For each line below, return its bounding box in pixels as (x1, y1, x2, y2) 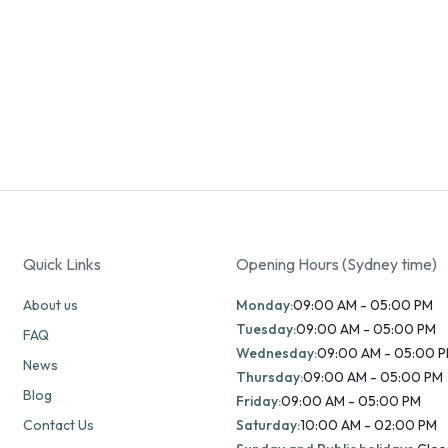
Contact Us (22, 416, 94, 434)
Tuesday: (235, 320, 296, 338)
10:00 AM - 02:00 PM (299, 416, 437, 434)
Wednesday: (235, 344, 317, 362)
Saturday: (235, 416, 300, 434)
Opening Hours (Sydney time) (235, 254, 437, 274)
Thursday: (235, 368, 303, 386)
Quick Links (22, 254, 101, 274)
